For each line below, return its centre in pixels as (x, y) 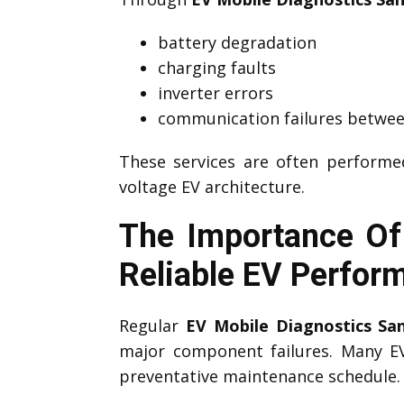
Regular (152, 325)
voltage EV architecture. (212, 186)
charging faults (216, 67)
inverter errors (215, 92)
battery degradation (237, 42)
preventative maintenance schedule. (260, 376)
